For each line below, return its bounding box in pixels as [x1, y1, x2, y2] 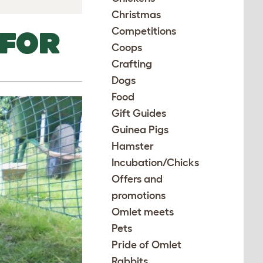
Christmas [112, 9, 161, 21]
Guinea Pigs [112, 124, 169, 136]
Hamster [112, 140, 154, 152]
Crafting [112, 58, 153, 70]
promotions [112, 190, 166, 201]
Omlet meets [112, 206, 174, 218]
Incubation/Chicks [112, 157, 200, 168]
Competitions [112, 25, 177, 37]
